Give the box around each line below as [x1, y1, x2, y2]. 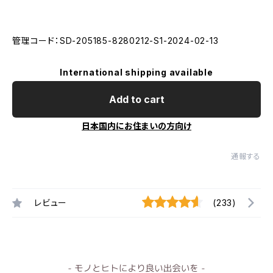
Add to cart [108, 93, 165, 105]
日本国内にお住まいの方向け [82, 121, 191, 131]
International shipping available [60, 67, 213, 77]
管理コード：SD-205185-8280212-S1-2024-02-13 [12, 35, 219, 46]
